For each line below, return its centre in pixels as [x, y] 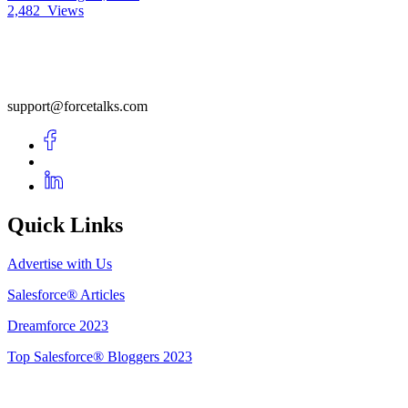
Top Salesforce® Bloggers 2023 [100, 357]
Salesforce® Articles [66, 295]
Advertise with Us [60, 264]
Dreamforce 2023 [58, 326]
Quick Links [65, 225]
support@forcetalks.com [77, 107]
